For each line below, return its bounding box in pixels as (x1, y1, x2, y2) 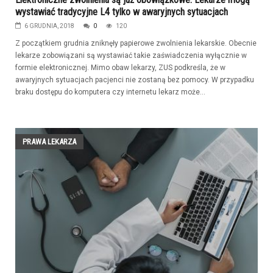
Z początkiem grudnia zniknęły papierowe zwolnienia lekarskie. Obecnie (15, 38, 257, 48)
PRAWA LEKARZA (23, 136, 76, 146)
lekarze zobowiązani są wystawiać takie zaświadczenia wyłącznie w (15, 51, 247, 60)
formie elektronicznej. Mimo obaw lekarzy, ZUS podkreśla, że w (15, 63, 225, 72)
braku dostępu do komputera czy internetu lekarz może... (15, 87, 205, 96)
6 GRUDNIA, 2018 (24, 22, 74, 29)
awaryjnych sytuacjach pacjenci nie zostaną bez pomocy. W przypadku (15, 75, 254, 84)
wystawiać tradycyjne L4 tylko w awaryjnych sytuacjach (15, 5, 228, 18)
